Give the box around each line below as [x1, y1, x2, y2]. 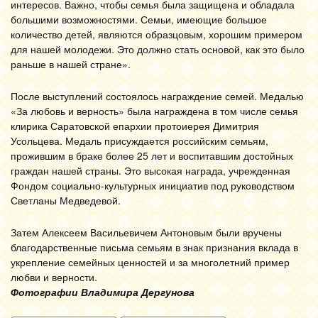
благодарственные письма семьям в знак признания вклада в [11, 240, 298, 254]
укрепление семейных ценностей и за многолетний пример [11, 255, 290, 269]
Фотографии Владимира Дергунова [11, 285, 194, 299]
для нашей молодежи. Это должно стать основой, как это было [11, 42, 305, 56]
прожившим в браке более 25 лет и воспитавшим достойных [11, 148, 293, 163]
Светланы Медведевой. [11, 193, 121, 207]
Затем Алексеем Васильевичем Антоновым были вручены [11, 225, 282, 239]
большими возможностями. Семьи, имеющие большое [11, 12, 267, 26]
